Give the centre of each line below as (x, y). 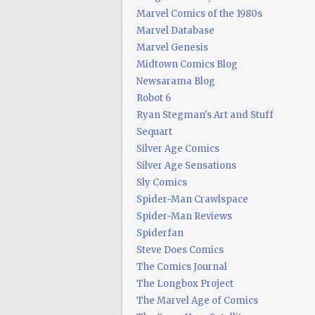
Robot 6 (153, 98)
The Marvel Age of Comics (197, 301)
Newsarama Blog (175, 81)
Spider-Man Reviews (184, 216)
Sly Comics (161, 182)
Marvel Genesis (172, 47)
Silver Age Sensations (186, 166)
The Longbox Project (185, 284)
